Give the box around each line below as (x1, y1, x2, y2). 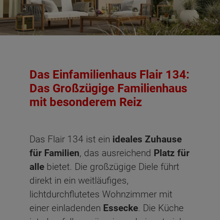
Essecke (103, 202, 138, 214)
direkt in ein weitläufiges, (29, 174, 129, 186)
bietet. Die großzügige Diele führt (44, 161, 179, 172)
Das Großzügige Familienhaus (29, 82, 187, 96)
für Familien (29, 147, 80, 159)
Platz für (154, 147, 190, 159)
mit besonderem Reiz (29, 95, 142, 110)
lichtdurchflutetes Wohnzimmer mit (29, 188, 172, 200)
